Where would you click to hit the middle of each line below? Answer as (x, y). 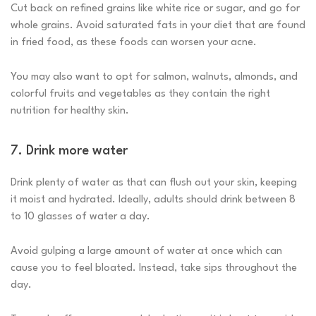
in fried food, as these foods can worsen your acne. (134, 43)
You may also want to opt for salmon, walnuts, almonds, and (154, 78)
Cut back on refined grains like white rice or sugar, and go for (155, 9)
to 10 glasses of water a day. (80, 217)
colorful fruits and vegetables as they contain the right (140, 95)
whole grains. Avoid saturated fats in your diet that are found (158, 26)
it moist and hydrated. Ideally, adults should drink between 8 (153, 200)
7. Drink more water (69, 151)
